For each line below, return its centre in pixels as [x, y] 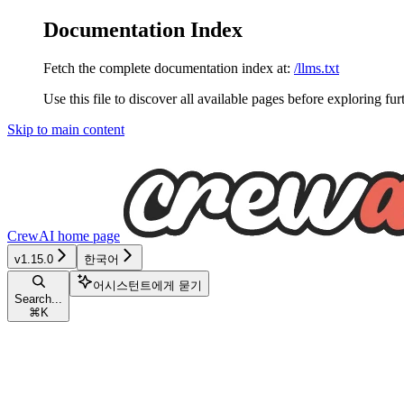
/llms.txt [317, 68]
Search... [38, 298]
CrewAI [31, 235]
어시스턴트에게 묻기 [147, 285]
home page [87, 235]
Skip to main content [66, 129]
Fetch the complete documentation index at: [167, 68]
